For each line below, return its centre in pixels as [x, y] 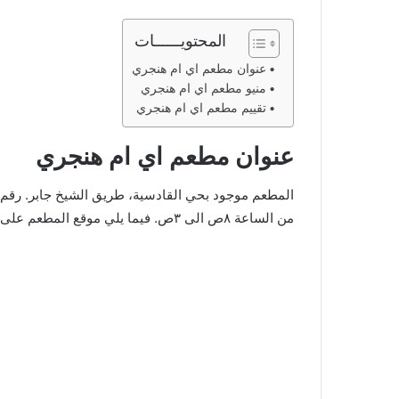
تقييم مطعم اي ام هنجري [202, 107]
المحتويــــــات [180, 40]
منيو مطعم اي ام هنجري [204, 88]
